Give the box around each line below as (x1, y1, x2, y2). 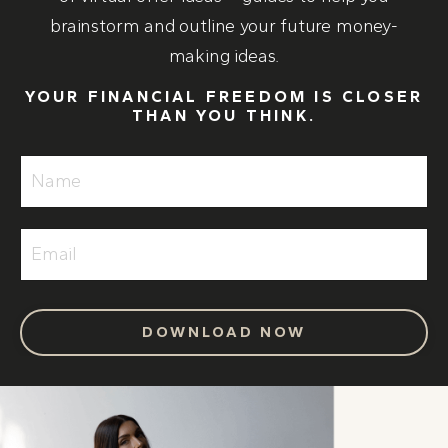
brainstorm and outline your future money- (50, 14, 398, 37)
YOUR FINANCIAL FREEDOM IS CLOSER (24, 86, 424, 106)
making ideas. (168, 44, 280, 67)
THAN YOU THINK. (132, 105, 316, 125)
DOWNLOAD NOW (142, 322, 306, 341)
